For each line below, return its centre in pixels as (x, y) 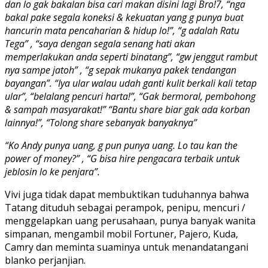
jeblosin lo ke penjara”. (52, 172)
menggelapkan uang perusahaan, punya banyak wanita (130, 221)
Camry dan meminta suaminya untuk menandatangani (127, 247)
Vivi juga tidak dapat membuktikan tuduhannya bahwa (127, 195)
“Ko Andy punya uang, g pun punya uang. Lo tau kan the (121, 146)
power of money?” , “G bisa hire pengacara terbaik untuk (122, 159)
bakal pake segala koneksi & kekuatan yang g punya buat (124, 18)
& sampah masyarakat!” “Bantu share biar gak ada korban (127, 110)
